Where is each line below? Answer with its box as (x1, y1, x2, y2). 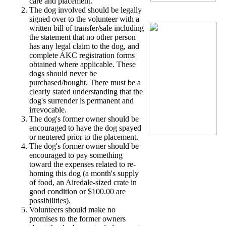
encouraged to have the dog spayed (29, 123, 141, 132)
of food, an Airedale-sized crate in (29, 178, 137, 187)
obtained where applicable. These (29, 60, 136, 69)
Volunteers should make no (29, 205, 116, 214)
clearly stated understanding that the (29, 87, 143, 96)
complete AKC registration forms (29, 50, 135, 60)
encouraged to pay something (29, 150, 123, 159)
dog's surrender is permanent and (29, 96, 134, 105)
